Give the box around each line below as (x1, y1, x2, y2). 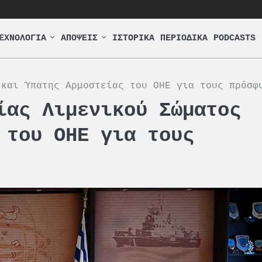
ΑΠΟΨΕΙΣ (61, 33, 98, 43)
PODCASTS (213, 33, 256, 43)
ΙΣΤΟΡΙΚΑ (112, 33, 154, 43)
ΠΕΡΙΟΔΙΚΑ (160, 33, 208, 43)
